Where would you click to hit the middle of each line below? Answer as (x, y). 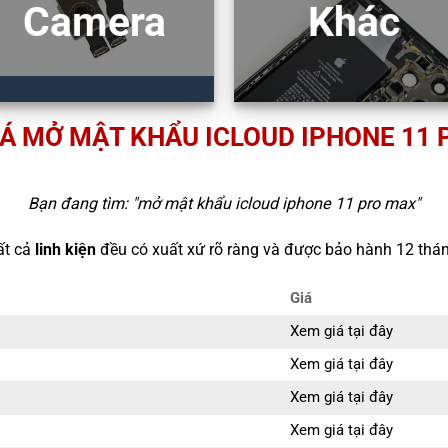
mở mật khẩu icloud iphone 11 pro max (276, 204)
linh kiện (65, 250)
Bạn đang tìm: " (82, 204)
